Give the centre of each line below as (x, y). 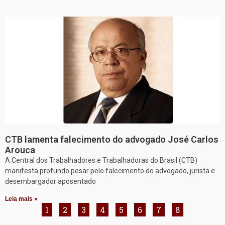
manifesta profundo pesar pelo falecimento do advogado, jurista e (110, 171)
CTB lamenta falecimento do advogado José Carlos (112, 140)
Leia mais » (21, 199)
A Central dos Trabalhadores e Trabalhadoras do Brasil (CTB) (101, 160)
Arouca (20, 150)
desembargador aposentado (50, 182)
